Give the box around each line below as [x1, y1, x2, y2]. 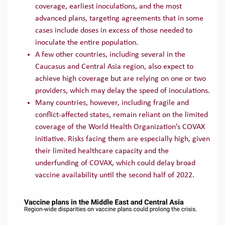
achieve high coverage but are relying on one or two [35, 74, 206, 83]
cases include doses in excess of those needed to [35, 26, 192, 35]
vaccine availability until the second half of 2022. [35, 171, 194, 179]
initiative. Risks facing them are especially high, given [35, 135, 210, 143]
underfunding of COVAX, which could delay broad [35, 159, 195, 167]
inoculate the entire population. [35, 38, 138, 47]
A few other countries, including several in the [35, 50, 185, 59]
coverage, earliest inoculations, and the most [35, 2, 182, 11]
